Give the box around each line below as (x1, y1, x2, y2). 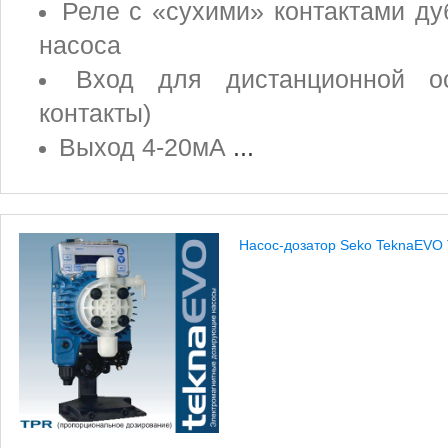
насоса (39, 32, 121, 59)
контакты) (39, 100, 151, 127)
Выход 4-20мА (59, 134, 233, 161)
